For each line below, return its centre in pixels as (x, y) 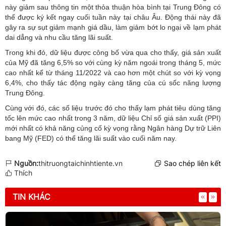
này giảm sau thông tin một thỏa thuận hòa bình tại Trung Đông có (113, 7)
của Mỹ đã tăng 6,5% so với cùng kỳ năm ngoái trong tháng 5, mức (113, 63)
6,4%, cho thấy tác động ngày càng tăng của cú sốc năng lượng (113, 83)
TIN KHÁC (32, 197)
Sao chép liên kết (192, 163)
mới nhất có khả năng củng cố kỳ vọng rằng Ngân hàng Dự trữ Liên (113, 128)
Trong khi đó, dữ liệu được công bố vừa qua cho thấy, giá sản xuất (113, 53)
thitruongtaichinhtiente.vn (80, 163)
